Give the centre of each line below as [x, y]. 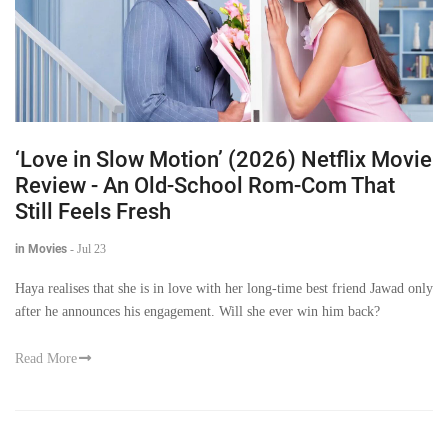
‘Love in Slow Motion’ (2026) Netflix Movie [223, 159]
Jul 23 [91, 248]
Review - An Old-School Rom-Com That [205, 185]
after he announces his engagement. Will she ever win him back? [197, 311]
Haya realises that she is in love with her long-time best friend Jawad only [224, 288]
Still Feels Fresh [93, 211]
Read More [46, 358]
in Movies [41, 248]
